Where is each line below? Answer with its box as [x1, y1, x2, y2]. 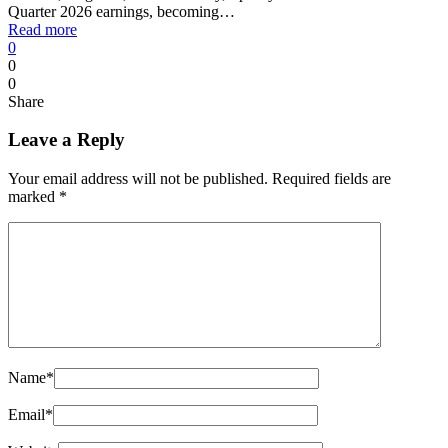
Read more [8, 20, 77, 38]
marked [8, 187, 59, 205]
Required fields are [272, 169, 391, 187]
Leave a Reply [8, 129, 125, 151]
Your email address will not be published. [8, 169, 268, 187]
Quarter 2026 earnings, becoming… [8, 2, 235, 20]
